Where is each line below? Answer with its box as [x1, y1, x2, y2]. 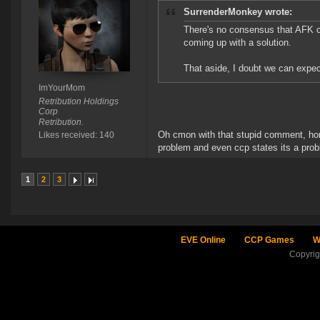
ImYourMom [38, 83, 85, 94]
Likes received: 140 [38, 130, 114, 141]
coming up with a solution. [184, 37, 291, 49]
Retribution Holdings [38, 96, 119, 107]
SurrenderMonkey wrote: [184, 6, 292, 18]
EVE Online [180, 235, 226, 246]
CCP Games [244, 235, 294, 246]
